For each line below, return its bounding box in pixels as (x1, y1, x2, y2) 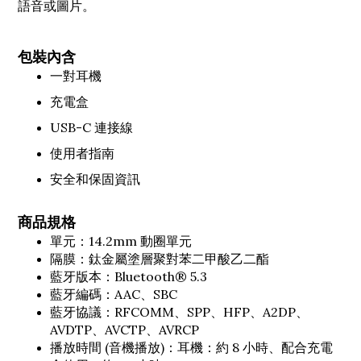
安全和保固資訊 (50, 170, 140, 187)
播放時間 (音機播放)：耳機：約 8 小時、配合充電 (50, 338, 333, 355)
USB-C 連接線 (50, 118, 133, 135)
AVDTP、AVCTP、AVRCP (50, 321, 199, 338)
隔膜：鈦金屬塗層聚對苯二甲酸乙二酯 (50, 250, 269, 267)
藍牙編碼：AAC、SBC (50, 285, 177, 302)
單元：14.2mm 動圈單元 (50, 232, 192, 249)
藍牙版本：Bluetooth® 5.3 (50, 268, 207, 284)
